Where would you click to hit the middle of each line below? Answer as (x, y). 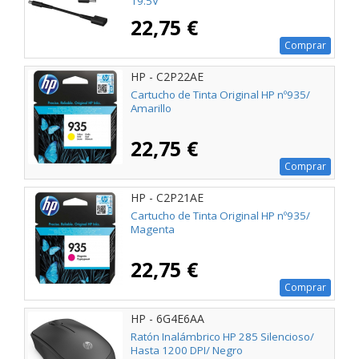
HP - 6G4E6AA (167, 318)
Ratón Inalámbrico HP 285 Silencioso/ (222, 337)
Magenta (153, 229)
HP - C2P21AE (167, 197)
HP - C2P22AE (167, 76)
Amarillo (151, 108)
